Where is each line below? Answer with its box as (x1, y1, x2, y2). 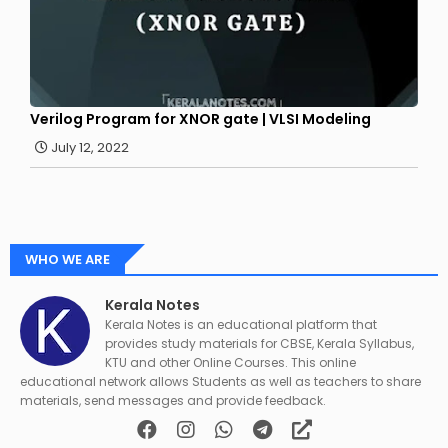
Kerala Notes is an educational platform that (105, 316, 377, 334)
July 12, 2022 (51, 138, 129, 158)
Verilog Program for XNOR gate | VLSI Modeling (30, 109, 371, 130)
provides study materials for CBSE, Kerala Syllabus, (105, 335, 414, 353)
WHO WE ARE (25, 250, 110, 270)
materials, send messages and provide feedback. (20, 392, 326, 410)
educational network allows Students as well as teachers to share (20, 373, 421, 391)
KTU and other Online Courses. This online (105, 354, 356, 372)
